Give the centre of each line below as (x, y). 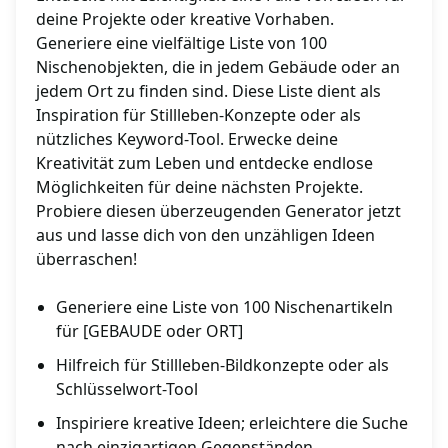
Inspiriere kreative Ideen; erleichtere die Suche (232, 423)
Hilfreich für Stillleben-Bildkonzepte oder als (222, 365)
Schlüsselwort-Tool (127, 389)
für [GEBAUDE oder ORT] (149, 331)
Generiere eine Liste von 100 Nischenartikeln (224, 307)
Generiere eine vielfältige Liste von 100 (181, 43)
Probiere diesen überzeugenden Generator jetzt (218, 211)
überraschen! (86, 259)
